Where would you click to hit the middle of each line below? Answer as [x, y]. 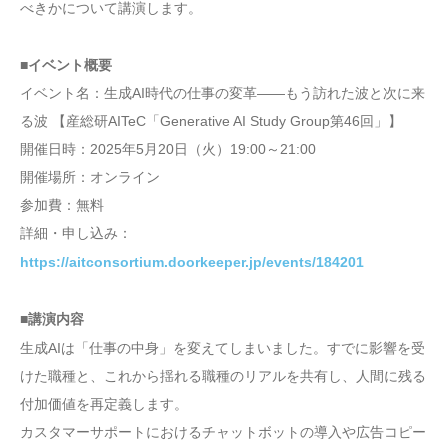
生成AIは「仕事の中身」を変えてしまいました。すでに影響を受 [222, 347]
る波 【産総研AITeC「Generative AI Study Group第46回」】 [211, 120]
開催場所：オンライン [90, 176]
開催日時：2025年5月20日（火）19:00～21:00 [168, 148]
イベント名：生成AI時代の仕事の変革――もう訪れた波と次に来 [222, 92]
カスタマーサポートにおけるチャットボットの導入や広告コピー [223, 431]
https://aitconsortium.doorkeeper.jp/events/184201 [192, 262]
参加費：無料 [62, 204]
